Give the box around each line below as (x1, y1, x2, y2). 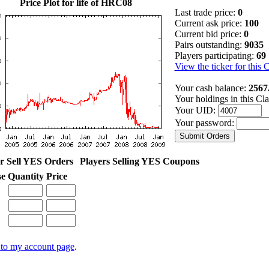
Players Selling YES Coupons (79, 156, 199, 166)
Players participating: (174, 50, 256, 61)
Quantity (7, 171, 44, 181)
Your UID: (174, 104, 218, 115)
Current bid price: (174, 28, 244, 39)
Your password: (174, 117, 237, 128)
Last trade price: (174, 7, 238, 17)
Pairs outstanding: (174, 39, 244, 50)
